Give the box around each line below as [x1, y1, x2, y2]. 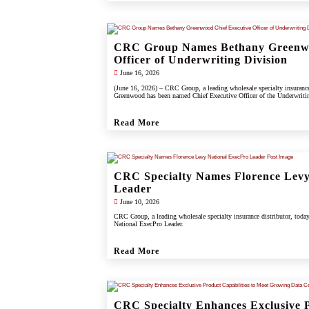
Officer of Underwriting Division [113, 54, 288, 66]
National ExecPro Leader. [113, 220, 183, 228]
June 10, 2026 [117, 197, 159, 206]
